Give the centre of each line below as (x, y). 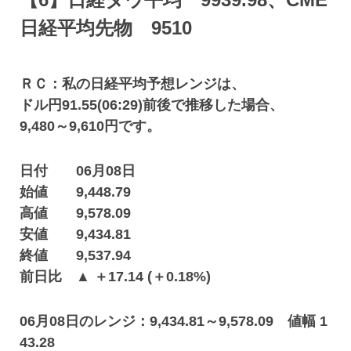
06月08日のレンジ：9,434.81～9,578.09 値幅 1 (174, 321)
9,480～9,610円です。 (90, 126)
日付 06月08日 (78, 171)
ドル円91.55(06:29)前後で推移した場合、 (152, 105)
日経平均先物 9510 (106, 28)
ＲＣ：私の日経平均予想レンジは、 (133, 84)
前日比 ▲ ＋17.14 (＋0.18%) (116, 277)
